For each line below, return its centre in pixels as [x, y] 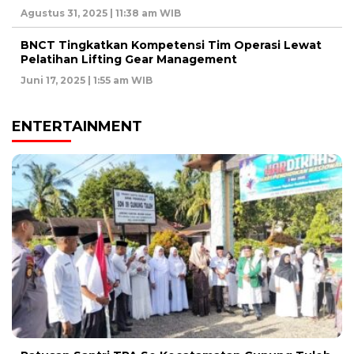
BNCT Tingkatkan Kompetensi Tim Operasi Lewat [171, 45]
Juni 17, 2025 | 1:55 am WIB [87, 81]
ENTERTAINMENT [77, 127]
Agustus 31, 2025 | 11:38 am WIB [101, 13]
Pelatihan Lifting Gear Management [129, 60]
